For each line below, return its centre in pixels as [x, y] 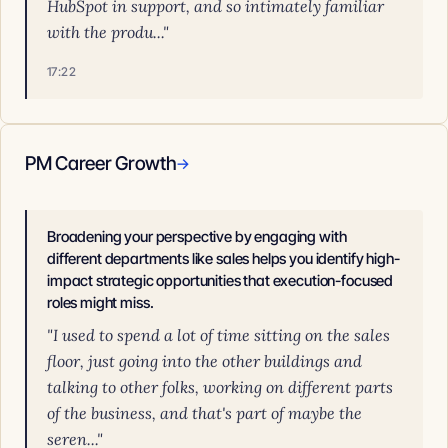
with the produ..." [108, 32]
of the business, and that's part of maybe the [204, 413]
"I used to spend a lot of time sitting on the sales [218, 335]
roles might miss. [100, 302]
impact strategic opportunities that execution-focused [220, 280]
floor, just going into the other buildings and [204, 361]
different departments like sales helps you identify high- [223, 258]
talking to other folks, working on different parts [220, 387]
